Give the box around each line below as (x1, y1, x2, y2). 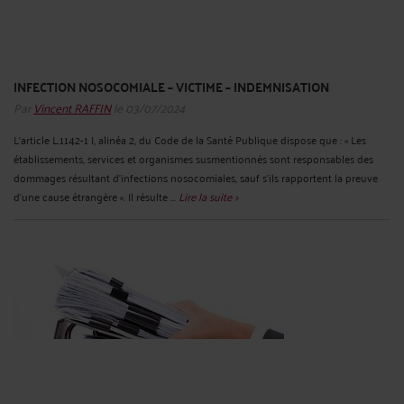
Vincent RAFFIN (33, 96, 111, 119)
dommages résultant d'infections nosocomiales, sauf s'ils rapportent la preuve (14, 168, 378, 188)
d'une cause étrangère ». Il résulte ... (14, 187, 179, 207)
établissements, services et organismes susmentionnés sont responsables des (14, 149, 373, 169)
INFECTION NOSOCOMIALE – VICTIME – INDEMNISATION (14, 74, 329, 98)
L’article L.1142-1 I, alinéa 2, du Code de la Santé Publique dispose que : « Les (14, 130, 366, 150)
